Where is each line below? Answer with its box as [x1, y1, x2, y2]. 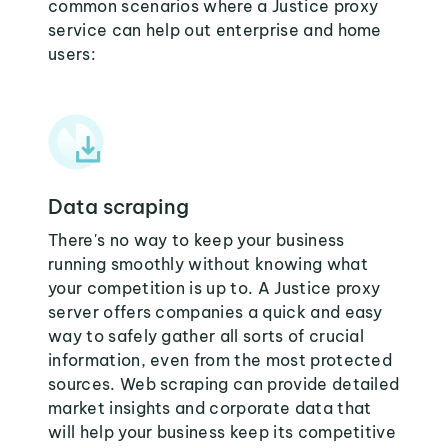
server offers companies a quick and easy [48, 302, 383, 322]
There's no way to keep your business [48, 230, 345, 250]
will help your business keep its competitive [48, 422, 397, 442]
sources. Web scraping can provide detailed [48, 374, 400, 394]
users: [48, 44, 96, 64]
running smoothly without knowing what [48, 254, 368, 274]
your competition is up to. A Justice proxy [48, 278, 381, 298]
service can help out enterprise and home [48, 20, 382, 40]
